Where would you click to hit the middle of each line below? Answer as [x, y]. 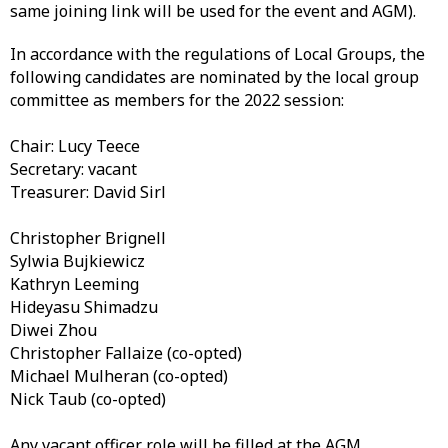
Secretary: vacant [73, 169]
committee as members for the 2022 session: [177, 100]
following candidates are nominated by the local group [214, 77]
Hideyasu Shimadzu [84, 307]
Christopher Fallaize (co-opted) [126, 353]
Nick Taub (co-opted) [88, 399]
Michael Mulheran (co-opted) [119, 376]
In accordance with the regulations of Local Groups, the [217, 54]
